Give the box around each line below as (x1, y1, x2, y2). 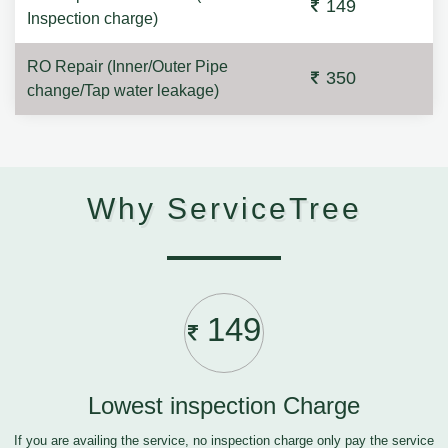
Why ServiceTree (86, 192, 362, 225)
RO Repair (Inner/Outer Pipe (27, 58, 228, 75)
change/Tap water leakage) (27, 82, 219, 99)
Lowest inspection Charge (88, 392, 360, 419)
